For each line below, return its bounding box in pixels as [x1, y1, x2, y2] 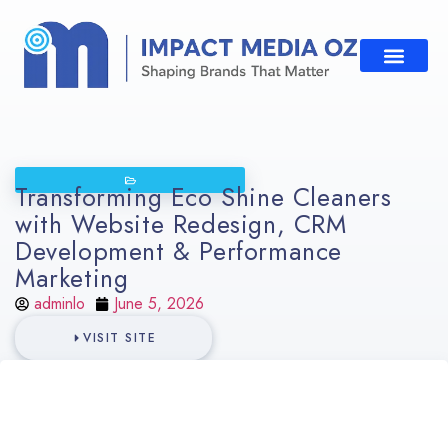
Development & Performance [15, 233, 343, 270]
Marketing [15, 260, 129, 297]
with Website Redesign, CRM [15, 206, 347, 243]
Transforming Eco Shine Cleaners [15, 179, 392, 216]
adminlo [34, 292, 85, 316]
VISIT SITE [83, 329, 156, 348]
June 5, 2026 [114, 292, 204, 316]
